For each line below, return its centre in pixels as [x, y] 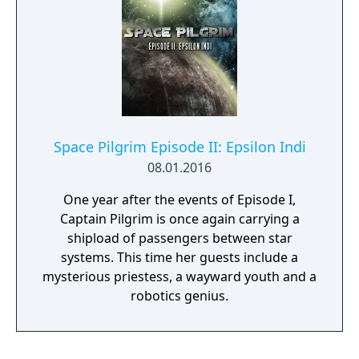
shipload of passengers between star [179, 238]
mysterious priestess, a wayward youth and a [179, 276]
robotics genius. [179, 296]
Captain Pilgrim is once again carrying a [179, 219]
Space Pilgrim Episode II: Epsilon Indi [179, 147]
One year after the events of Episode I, [179, 200]
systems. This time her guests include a [179, 257]
